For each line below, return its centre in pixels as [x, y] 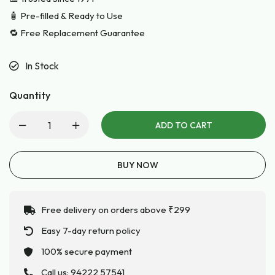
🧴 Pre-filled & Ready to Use [66, 16]
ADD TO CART [184, 126]
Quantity [30, 95]
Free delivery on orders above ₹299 [116, 210]
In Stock [42, 66]
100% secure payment [87, 252]
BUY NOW [137, 165]
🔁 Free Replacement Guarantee [77, 33]
